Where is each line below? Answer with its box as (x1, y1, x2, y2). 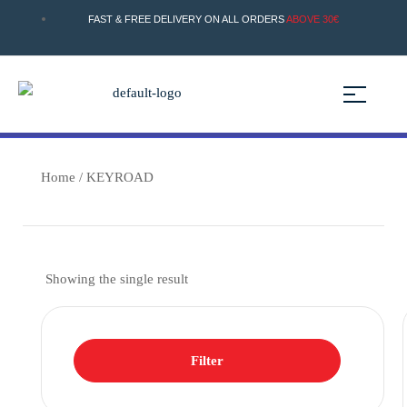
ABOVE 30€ (283, 14, 339, 25)
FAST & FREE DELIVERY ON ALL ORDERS (87, 14, 284, 25)
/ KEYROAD (75, 170, 154, 185)
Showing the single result (45, 272, 188, 287)
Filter (191, 353, 224, 369)
